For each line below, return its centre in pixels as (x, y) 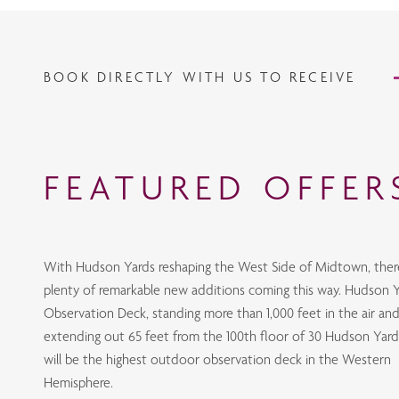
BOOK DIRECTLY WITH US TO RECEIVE (203, 77)
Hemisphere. (78, 383)
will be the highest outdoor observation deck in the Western (217, 360)
